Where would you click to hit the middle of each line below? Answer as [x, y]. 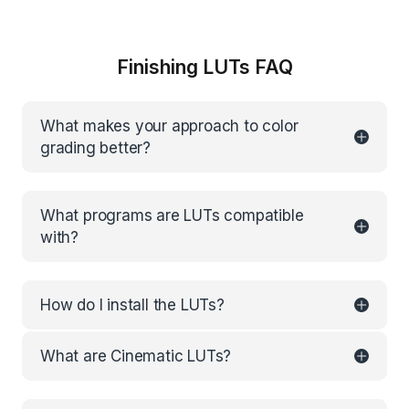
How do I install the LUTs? [132, 305]
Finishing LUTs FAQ [204, 67]
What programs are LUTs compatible [172, 215]
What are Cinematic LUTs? [136, 356]
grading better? [95, 148]
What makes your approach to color [169, 126]
